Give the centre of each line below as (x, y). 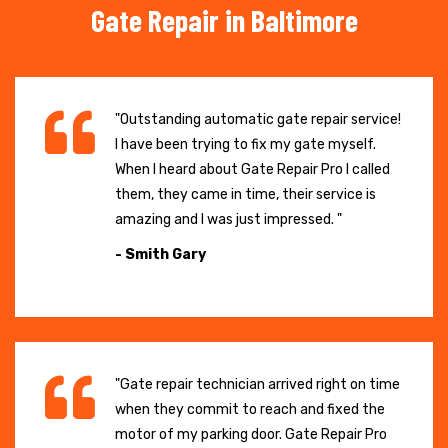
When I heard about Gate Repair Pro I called (252, 169)
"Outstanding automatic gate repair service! (258, 119)
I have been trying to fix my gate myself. (245, 144)
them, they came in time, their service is (245, 194)
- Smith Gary (160, 254)
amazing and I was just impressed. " (228, 219)
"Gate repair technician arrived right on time (257, 384)
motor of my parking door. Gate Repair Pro (251, 434)
